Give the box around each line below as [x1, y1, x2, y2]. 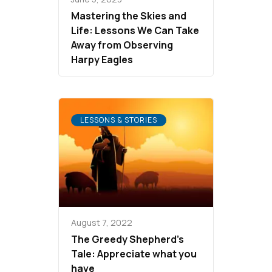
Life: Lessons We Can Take [71, 24, 199, 37]
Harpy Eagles [71, 53, 133, 66]
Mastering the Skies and [71, 9, 186, 22]
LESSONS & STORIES [80, 115, 157, 125]
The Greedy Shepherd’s [71, 233, 184, 246]
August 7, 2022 [71, 217, 132, 229]
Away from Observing [71, 38, 173, 52]
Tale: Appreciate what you [71, 247, 197, 261]
